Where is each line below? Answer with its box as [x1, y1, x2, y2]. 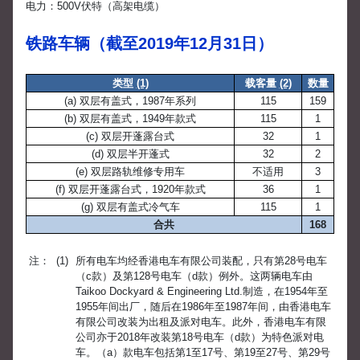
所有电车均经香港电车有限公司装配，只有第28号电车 [76, 254, 327, 267]
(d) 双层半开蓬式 [91, 148, 170, 161]
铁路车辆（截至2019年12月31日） [26, 35, 273, 53]
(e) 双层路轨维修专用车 [76, 166, 185, 178]
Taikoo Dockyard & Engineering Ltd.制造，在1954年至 [76, 284, 328, 297]
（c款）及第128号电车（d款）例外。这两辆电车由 [76, 269, 313, 282]
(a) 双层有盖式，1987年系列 [64, 95, 196, 108]
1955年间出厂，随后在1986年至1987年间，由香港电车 [76, 300, 331, 313]
